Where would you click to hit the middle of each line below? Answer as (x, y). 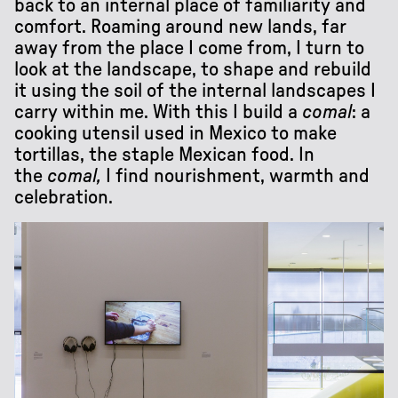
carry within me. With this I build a (158, 111)
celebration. (64, 197)
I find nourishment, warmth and (235, 175)
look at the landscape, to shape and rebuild (193, 69)
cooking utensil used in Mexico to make (175, 133)
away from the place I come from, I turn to (189, 48)
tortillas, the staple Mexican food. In (164, 154)
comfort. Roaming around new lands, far (180, 26)
